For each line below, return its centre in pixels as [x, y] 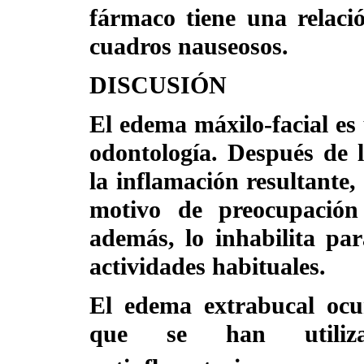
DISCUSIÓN [158, 85]
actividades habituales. [208, 266]
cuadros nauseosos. [189, 46]
